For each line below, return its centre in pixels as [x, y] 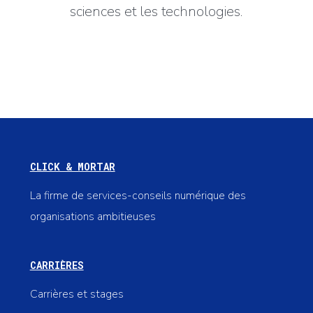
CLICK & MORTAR [72, 167]
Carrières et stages [77, 294]
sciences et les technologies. [156, 12]
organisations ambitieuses [93, 217]
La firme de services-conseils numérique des [138, 196]
